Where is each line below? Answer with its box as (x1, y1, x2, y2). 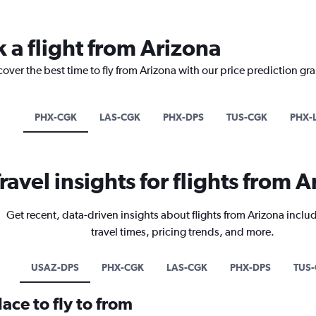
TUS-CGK (226, 111, 267, 123)
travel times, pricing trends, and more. (90, 224, 274, 238)
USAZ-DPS (30, 261, 79, 273)
